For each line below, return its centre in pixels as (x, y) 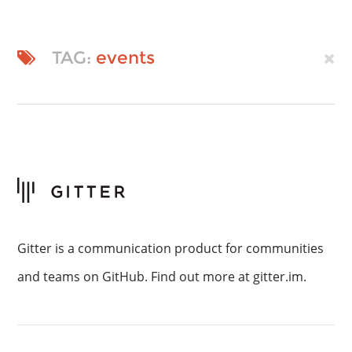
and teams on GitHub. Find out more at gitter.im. (162, 277)
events (126, 58)
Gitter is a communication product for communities (171, 248)
